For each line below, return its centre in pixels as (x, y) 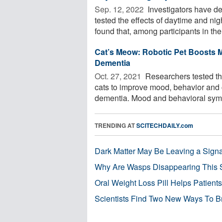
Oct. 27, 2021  (119, 76)
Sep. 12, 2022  (120, 9)
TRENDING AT (115, 125)
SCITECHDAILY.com (165, 125)
